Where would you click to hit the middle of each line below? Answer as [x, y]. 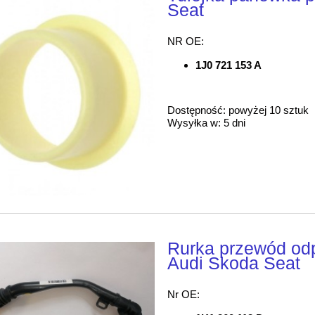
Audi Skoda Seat [234, 263]
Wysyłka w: [194, 123]
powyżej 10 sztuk [269, 110]
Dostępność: [197, 110]
